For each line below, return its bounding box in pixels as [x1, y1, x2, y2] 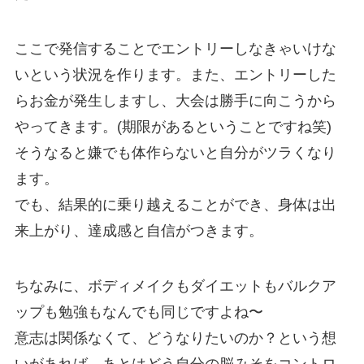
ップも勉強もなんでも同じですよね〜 [14, 303, 263, 320]
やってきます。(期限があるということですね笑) [14, 119, 331, 136]
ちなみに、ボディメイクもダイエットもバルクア [14, 277, 336, 294]
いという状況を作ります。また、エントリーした [14, 67, 336, 84]
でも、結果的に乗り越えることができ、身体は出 [14, 197, 336, 214]
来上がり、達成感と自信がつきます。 [14, 223, 263, 240]
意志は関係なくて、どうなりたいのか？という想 [14, 329, 336, 346]
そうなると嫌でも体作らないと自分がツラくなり [14, 145, 336, 162]
